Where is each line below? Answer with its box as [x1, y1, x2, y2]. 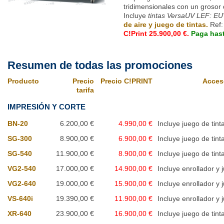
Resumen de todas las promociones [7, 59, 192, 72]
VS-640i [7, 194, 33, 203]
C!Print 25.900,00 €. [123, 29, 191, 37]
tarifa [76, 86, 94, 94]
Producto [7, 77, 39, 85]
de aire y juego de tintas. [123, 20, 210, 28]
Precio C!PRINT [100, 77, 152, 85]
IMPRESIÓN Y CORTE [7, 102, 85, 111]
